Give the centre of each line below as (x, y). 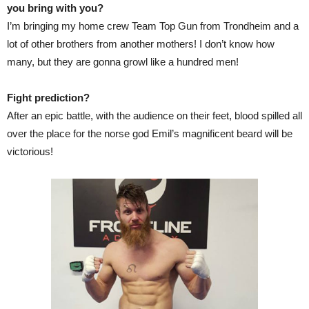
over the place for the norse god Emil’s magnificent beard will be (150, 133)
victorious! (30, 151)
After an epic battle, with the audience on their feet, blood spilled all (154, 115)
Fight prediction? (48, 97)
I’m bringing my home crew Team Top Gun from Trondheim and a (153, 26)
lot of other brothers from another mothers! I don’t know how (141, 43)
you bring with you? (55, 8)
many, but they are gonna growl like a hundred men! (123, 61)
